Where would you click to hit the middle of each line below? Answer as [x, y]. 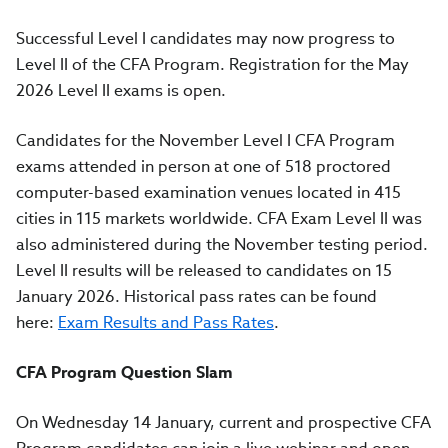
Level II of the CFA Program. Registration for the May [212, 64]
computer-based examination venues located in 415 [208, 192]
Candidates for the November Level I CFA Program [205, 140]
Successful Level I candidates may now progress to [205, 38]
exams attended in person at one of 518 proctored [203, 166]
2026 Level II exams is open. [121, 90]
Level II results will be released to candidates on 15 [204, 270]
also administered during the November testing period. [222, 244]
